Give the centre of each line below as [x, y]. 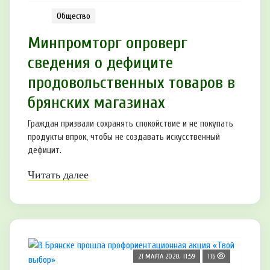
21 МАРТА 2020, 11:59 [167, 256]
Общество [74, 16]
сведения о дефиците [100, 63]
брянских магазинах [96, 103]
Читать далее [58, 175]
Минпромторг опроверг [108, 43]
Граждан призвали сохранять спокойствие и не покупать [130, 124]
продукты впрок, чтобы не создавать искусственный [124, 137]
